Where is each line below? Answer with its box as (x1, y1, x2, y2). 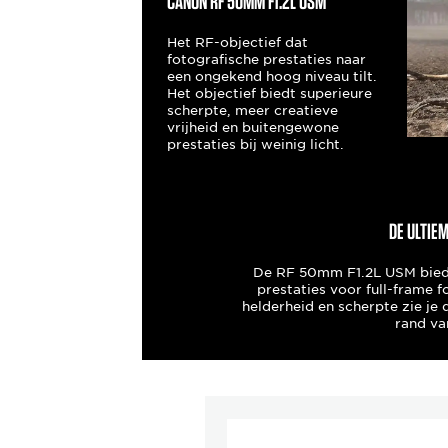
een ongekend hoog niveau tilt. (166, 68, 377, 84)
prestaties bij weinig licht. (166, 136, 344, 152)
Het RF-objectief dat (166, 34, 308, 50)
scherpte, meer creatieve (166, 102, 338, 118)
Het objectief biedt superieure (166, 85, 372, 101)
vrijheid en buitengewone (166, 119, 339, 135)
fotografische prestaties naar (166, 51, 366, 67)
